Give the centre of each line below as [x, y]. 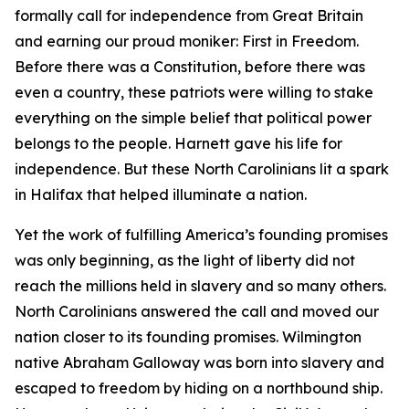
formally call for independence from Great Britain [189, 16]
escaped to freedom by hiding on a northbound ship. [199, 388]
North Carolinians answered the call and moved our [197, 311]
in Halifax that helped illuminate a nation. [163, 194]
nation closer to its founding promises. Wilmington [188, 337]
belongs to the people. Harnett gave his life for [178, 143]
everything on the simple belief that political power [193, 118]
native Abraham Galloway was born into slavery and [199, 362]
